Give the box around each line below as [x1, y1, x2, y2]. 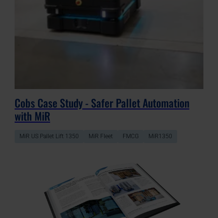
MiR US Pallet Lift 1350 [19, 133, 79, 140]
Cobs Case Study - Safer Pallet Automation [15, 95, 189, 111]
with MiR [15, 108, 50, 124]
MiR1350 [148, 133, 172, 140]
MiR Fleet [89, 133, 113, 140]
